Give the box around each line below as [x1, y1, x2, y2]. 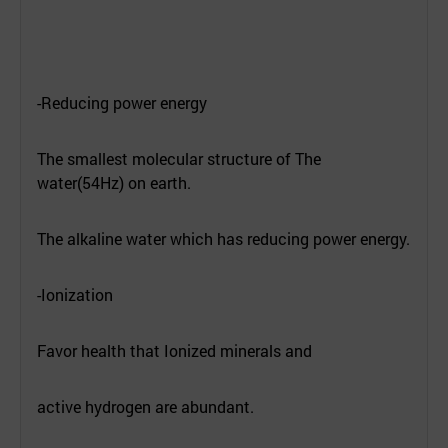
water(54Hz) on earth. [37, 171, 191, 193]
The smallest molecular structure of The [37, 147, 321, 169]
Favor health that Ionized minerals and [37, 339, 312, 361]
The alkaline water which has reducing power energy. [37, 227, 410, 249]
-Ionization [37, 283, 113, 305]
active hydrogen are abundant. [37, 395, 254, 417]
